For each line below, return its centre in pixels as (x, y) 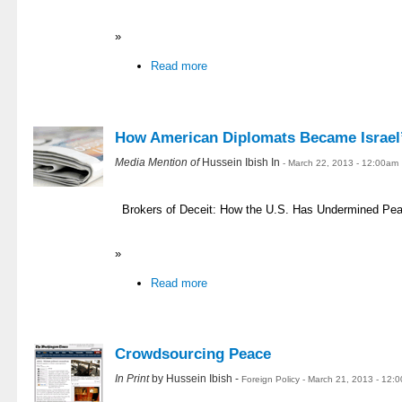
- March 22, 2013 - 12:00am (341, 162)
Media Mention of (158, 162)
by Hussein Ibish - (197, 379)
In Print (133, 379)
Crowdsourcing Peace (193, 354)
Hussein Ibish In (242, 162)
